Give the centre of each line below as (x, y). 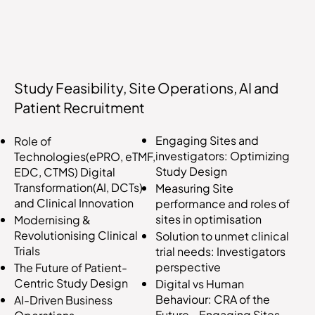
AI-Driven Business (63, 300)
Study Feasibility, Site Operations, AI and (146, 88)
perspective (188, 267)
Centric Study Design (71, 283)
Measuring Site (195, 188)
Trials (27, 250)
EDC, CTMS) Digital (65, 172)
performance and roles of (223, 204)
